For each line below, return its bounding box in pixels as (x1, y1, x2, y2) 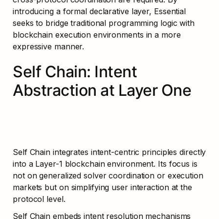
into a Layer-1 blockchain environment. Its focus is (13, 159, 197, 169)
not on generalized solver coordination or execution (13, 171, 203, 181)
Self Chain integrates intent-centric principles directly (13, 147, 206, 157)
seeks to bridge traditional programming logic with (13, 18, 195, 28)
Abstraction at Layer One (13, 80, 191, 100)
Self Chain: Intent (13, 62, 137, 81)
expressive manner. (13, 41, 85, 51)
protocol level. (13, 194, 66, 204)
